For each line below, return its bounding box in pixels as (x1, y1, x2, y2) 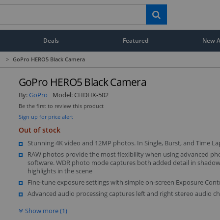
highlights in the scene (27, 166, 92, 175)
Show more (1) (25, 206, 67, 215)
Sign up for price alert (18, 112, 73, 120)
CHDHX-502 (74, 90, 109, 99)
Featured (123, 36, 149, 44)
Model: (52, 90, 74, 99)
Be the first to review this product (18, 102, 104, 110)
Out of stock (18, 125, 60, 135)
